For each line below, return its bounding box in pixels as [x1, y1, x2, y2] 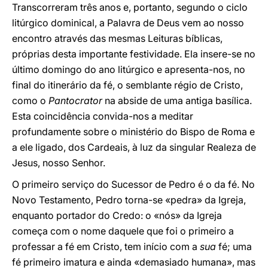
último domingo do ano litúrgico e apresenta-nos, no [12, 63, 245, 75]
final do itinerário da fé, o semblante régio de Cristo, [12, 79, 243, 91]
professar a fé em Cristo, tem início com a [12, 240, 200, 252]
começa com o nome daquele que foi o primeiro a [12, 225, 234, 237]
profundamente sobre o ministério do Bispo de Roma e [12, 126, 255, 138]
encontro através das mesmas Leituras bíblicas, [12, 32, 223, 44]
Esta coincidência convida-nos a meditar [12, 110, 193, 122]
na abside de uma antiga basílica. [105, 95, 252, 106]
